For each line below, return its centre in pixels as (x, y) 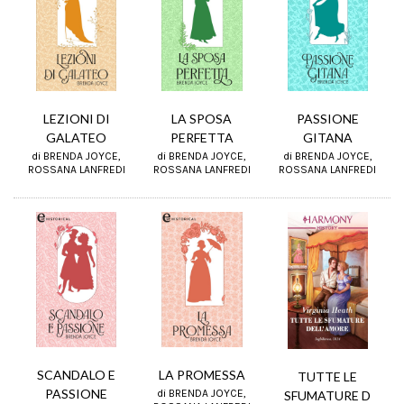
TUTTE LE (328, 377)
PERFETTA (202, 138)
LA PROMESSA (202, 374)
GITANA (327, 138)
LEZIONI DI (76, 119)
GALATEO (77, 138)
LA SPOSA (202, 119)
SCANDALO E (77, 374)
